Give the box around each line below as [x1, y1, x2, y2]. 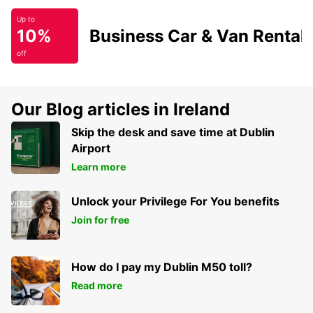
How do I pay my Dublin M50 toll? [71, 259, 252, 274]
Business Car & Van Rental [89, 25, 305, 46]
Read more [71, 279, 122, 291]
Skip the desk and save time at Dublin [71, 124, 275, 139]
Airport [71, 140, 110, 155]
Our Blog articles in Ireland [11, 99, 230, 119]
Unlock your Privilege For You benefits [71, 194, 279, 208]
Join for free [71, 213, 129, 226]
